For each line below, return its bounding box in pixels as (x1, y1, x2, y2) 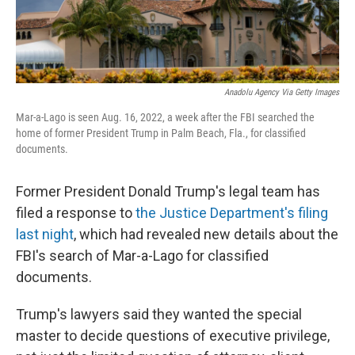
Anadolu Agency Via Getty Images (224, 87, 339, 98)
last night (16, 226, 74, 243)
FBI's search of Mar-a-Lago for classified (16, 247, 269, 265)
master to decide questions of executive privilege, (16, 327, 330, 345)
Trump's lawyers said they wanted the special (16, 306, 302, 323)
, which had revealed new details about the (74, 226, 338, 243)
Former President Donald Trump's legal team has (16, 183, 320, 200)
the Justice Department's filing (136, 204, 328, 222)
